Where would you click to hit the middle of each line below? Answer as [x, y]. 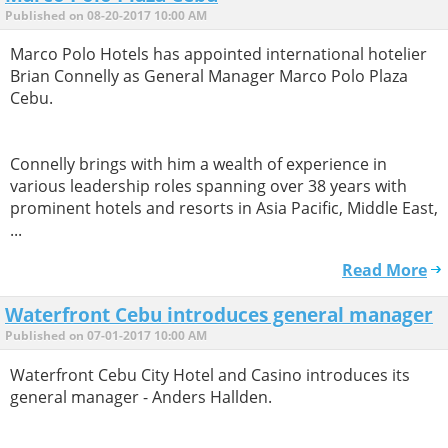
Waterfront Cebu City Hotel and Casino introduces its [210, 374]
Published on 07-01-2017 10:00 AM [106, 336]
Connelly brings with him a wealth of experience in [198, 164]
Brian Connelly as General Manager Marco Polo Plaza [209, 76]
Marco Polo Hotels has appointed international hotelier [218, 54]
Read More [384, 270]
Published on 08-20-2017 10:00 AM [106, 16]
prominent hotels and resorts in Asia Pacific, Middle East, [224, 208]
